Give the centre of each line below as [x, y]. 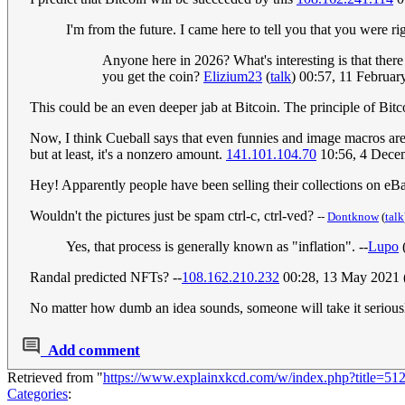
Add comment [94, 351]
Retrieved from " [55, 378]
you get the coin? [153, 77]
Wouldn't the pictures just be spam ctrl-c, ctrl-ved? [174, 216]
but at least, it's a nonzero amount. [128, 155]
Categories [38, 394]
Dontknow [353, 217]
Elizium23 [233, 77]
